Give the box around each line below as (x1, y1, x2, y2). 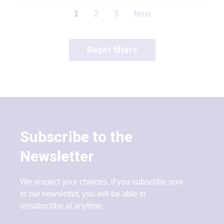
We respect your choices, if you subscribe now (20, 177, 183, 186)
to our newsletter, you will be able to (20, 189, 146, 198)
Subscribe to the (20, 127, 132, 145)
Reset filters (86, 44, 137, 55)
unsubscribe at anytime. (20, 201, 106, 210)
